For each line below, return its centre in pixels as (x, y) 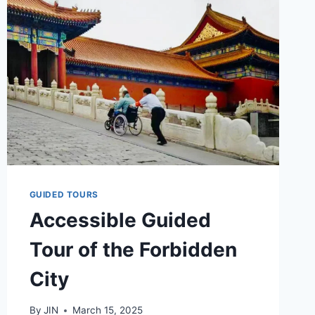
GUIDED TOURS (64, 194)
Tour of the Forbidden (133, 249)
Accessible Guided (120, 220)
